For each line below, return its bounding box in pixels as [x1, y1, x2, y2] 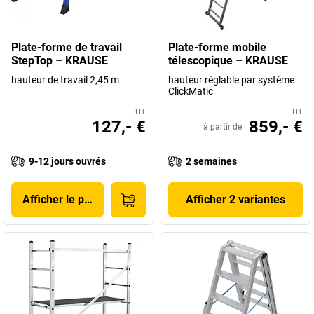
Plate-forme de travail [11, 41, 122, 54]
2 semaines [186, 156, 237, 167]
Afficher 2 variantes [186, 193, 285, 206]
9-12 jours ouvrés [29, 156, 106, 167]
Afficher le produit [22, 193, 114, 206]
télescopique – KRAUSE [168, 54, 288, 67]
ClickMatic [168, 86, 213, 97]
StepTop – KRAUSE [11, 54, 108, 67]
